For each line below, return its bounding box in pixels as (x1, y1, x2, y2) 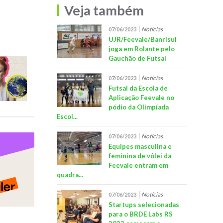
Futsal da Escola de (108, 84, 168, 92)
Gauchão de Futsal (108, 54, 166, 62)
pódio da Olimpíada (108, 103, 169, 111)
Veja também (64, 1, 144, 18)
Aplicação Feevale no (108, 93, 174, 102)
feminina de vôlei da (108, 151, 171, 160)
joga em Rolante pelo (108, 44, 175, 53)
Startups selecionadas (108, 200, 179, 209)
